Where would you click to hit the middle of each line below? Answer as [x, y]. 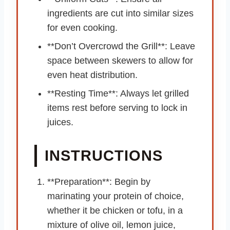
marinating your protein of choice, [116, 196]
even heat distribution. [92, 75]
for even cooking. [82, 28]
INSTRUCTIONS [104, 156]
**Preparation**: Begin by [99, 182]
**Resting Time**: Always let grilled [118, 94]
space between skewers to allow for [120, 61]
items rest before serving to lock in [117, 108]
